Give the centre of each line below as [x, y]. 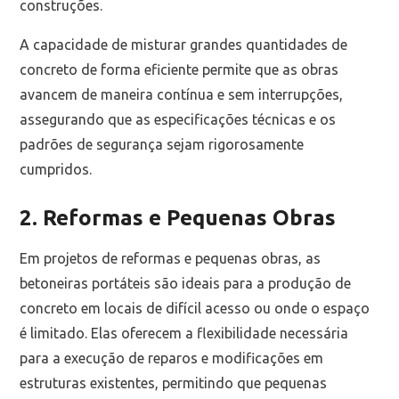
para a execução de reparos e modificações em [172, 358]
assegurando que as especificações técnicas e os [178, 119]
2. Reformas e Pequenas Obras [178, 218]
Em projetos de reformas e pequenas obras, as [171, 258]
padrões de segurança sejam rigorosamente [162, 144]
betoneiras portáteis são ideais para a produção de [186, 283]
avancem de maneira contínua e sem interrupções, [182, 94]
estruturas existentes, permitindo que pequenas [174, 383]
